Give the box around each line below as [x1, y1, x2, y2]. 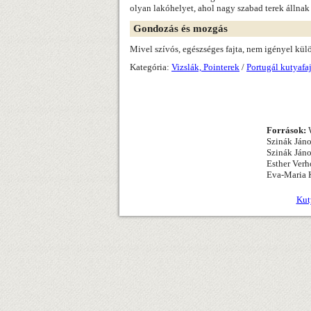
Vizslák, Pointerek [171, 62, 239, 72]
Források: [267, 125, 306, 135]
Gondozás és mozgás [133, 23, 228, 34]
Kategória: [130, 62, 171, 72]
